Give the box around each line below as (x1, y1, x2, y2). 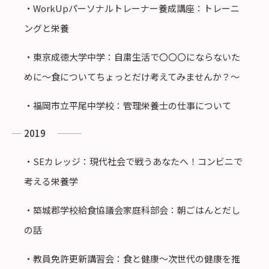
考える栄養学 (24, 175, 78, 188)
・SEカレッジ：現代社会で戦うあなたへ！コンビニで (24, 155, 243, 168)
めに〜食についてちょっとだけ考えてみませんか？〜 (24, 70, 240, 83)
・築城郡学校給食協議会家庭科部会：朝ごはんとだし (24, 204, 240, 217)
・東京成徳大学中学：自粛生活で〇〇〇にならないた (24, 50, 240, 64)
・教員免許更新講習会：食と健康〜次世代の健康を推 (24, 252, 240, 265)
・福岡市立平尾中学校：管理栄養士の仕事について (24, 99, 231, 112)
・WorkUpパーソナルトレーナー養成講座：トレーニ (24, 2, 240, 15)
